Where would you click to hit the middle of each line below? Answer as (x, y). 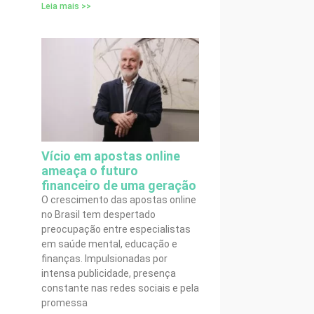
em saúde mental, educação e (109, 244)
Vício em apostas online (111, 156)
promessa (64, 303)
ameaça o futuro (90, 171)
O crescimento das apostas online (119, 200)
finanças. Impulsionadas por (104, 259)
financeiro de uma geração (119, 185)
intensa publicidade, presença (109, 273)
